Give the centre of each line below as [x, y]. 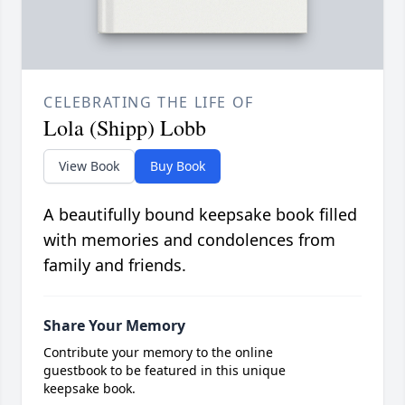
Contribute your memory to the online [158, 353]
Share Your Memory [114, 326]
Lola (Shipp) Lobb [125, 128]
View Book [89, 166]
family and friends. [115, 265]
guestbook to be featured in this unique [165, 371]
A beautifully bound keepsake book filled [200, 215]
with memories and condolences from [189, 240]
